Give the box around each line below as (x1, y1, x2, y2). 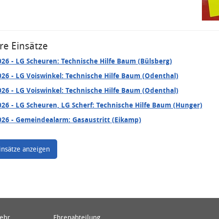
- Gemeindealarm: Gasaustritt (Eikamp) (9, 115, 141, 124)
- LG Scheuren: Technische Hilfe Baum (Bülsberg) (9, 56, 172, 66)
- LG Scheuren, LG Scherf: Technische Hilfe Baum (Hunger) (9, 100, 202, 109)
